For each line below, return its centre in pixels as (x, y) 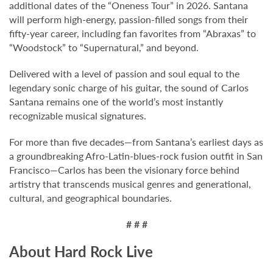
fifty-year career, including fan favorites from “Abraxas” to (133, 33)
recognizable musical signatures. (78, 115)
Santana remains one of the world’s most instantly (116, 101)
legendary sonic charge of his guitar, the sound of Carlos (129, 87)
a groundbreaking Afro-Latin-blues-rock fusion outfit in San (136, 156)
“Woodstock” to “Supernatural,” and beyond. (104, 47)
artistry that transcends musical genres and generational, (130, 184)
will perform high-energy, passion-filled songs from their (129, 19)
